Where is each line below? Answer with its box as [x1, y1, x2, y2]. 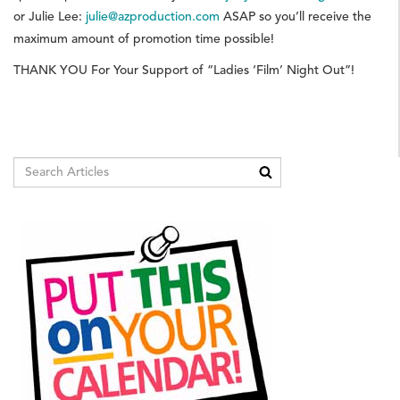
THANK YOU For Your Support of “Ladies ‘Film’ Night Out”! [13, 62, 354, 78]
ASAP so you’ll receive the [223, 8, 371, 24]
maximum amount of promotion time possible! [13, 30, 274, 46]
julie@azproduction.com [86, 8, 223, 24]
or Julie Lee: [13, 8, 86, 24]
